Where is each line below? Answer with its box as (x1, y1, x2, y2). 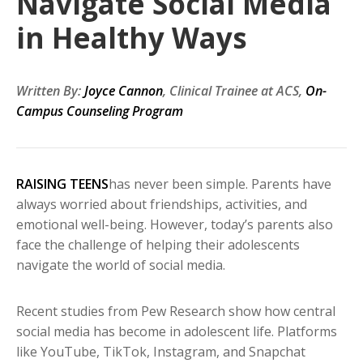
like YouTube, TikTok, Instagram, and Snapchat (16, 343, 305, 361)
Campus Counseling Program (16, 102, 183, 121)
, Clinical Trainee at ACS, (163, 82, 305, 100)
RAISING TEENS (16, 175, 109, 194)
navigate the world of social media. (16, 256, 225, 275)
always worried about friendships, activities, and (16, 195, 307, 214)
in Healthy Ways (16, 19, 247, 58)
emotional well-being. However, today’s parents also (16, 216, 333, 234)
